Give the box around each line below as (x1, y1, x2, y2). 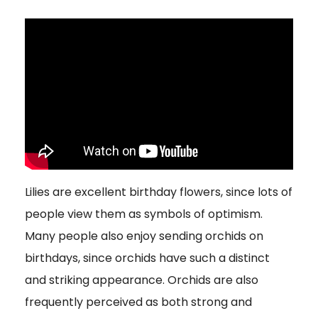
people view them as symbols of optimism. (25, 205, 263, 222)
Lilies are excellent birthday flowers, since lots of (25, 183, 292, 200)
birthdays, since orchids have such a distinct (25, 249, 270, 266)
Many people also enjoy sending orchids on (25, 227, 263, 244)
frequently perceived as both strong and (25, 293, 252, 310)
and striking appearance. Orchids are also (25, 271, 258, 288)
